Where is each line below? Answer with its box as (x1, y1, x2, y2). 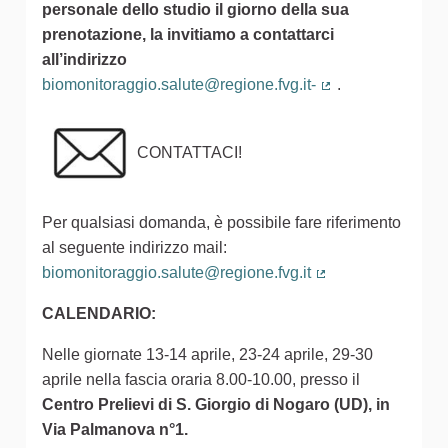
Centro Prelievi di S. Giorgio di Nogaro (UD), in (42, 396, 390, 414)
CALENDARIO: (42, 305, 156, 323)
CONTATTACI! (137, 143, 242, 161)
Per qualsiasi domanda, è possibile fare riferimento (42, 214, 401, 232)
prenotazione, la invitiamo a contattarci (42, 26, 334, 44)
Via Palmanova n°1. (42, 421, 188, 439)
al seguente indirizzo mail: (42, 239, 227, 257)
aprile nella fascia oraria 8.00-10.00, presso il (42, 371, 360, 389)
